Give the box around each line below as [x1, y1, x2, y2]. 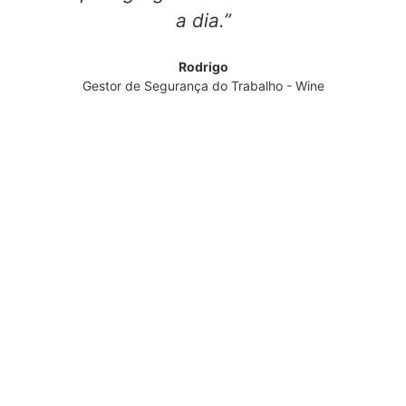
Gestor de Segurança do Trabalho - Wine [82, 78, 324, 94]
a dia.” [175, 9, 231, 33]
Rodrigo [178, 59, 228, 75]
